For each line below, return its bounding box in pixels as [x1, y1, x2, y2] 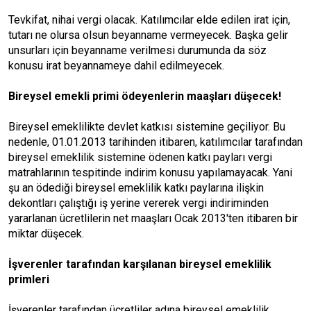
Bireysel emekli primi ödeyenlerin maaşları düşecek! [8, 90, 281, 103]
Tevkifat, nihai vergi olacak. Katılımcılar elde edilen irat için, [8, 13, 290, 26]
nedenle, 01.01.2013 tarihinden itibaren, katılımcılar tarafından [8, 135, 303, 149]
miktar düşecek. [8, 227, 84, 240]
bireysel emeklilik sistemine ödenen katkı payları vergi [8, 151, 272, 164]
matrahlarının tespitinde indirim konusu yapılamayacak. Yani [8, 166, 292, 179]
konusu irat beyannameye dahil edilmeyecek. [8, 59, 224, 72]
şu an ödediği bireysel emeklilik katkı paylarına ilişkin [8, 181, 264, 194]
